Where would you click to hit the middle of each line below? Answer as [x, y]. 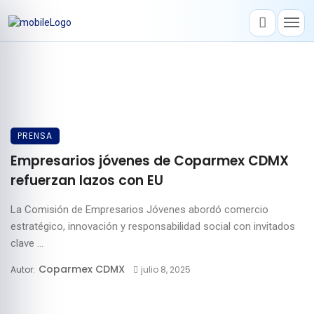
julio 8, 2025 [165, 269]
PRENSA [35, 136]
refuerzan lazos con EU [87, 180]
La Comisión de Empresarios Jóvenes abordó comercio [139, 210]
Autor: [24, 269]
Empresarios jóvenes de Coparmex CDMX [150, 161]
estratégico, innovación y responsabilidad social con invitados [153, 226]
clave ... [27, 243]
